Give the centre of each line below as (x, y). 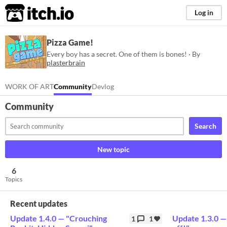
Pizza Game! (70, 42)
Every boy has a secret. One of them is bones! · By (123, 54)
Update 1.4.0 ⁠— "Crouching (59, 218)
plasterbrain (66, 62)
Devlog (103, 86)
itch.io (27, 13)
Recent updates (39, 203)
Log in (204, 12)
